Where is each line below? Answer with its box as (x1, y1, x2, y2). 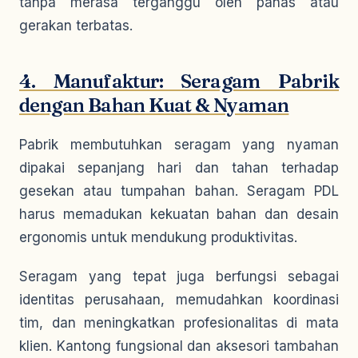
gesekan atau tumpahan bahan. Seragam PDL (19, 183, 339, 199)
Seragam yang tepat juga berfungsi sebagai (19, 268, 339, 284)
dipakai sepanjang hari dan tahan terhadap (19, 160, 339, 176)
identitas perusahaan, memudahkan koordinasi (19, 292, 339, 308)
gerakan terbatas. (19, 18, 133, 34)
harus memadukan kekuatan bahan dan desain (19, 206, 339, 222)
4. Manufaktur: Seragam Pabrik (19, 70, 339, 93)
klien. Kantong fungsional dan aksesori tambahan (19, 338, 339, 354)
